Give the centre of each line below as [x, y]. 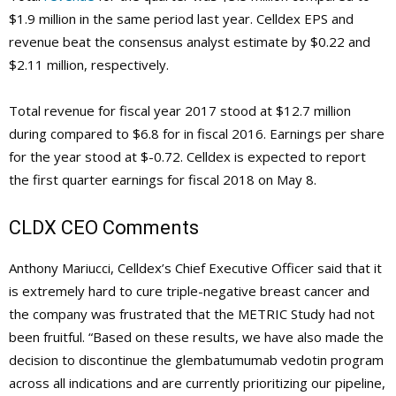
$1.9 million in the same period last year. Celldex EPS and [181, 18]
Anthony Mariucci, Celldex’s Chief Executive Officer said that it [195, 267]
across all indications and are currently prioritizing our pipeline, [197, 382]
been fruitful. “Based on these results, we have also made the [196, 336]
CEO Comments [128, 227]
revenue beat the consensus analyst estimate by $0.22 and [190, 41]
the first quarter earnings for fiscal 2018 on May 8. [163, 179]
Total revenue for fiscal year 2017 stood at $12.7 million [180, 110]
